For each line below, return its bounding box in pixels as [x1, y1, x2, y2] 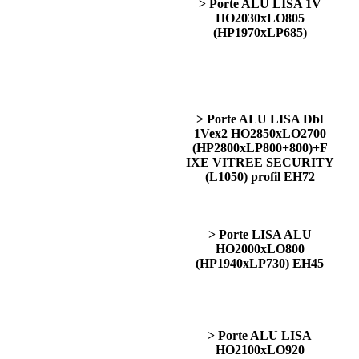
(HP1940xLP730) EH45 [196, 256, 324, 270]
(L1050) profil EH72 [204, 170, 315, 184]
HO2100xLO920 [215, 343, 305, 357]
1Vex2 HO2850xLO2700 [193, 127, 326, 140]
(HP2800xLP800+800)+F [192, 141, 328, 155]
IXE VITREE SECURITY [185, 155, 334, 169]
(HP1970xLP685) [212, 26, 307, 39]
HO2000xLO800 [215, 242, 305, 256]
